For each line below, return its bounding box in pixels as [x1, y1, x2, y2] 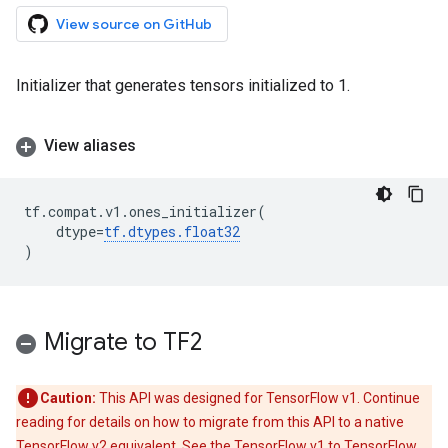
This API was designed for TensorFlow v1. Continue [96, 390, 420, 406]
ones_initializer [129, 202, 257, 221]
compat [48, 202, 97, 221]
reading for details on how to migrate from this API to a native [16, 414, 404, 430]
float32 [184, 222, 240, 241]
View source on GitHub [56, 15, 212, 33]
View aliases [44, 136, 136, 155]
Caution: [40, 390, 96, 406]
